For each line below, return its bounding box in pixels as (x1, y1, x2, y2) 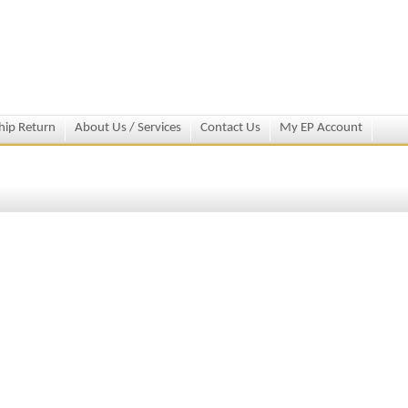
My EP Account (280, 121, 362, 135)
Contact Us (200, 121, 260, 135)
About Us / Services (75, 121, 181, 135)
